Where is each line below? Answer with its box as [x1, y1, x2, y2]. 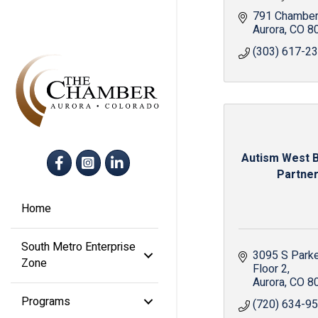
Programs [21, 292, 70, 310]
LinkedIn [104, 148, 146, 165]
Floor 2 [253, 261, 287, 278]
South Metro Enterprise [21, 238, 136, 256]
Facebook [45, 148, 95, 165]
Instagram [75, 148, 125, 165]
